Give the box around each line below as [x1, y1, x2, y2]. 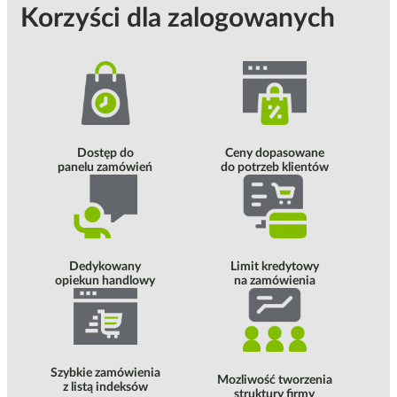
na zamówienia [233, 274, 315, 287]
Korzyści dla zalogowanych [20, 5, 335, 33]
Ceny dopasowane [224, 147, 324, 160]
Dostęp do [76, 146, 134, 160]
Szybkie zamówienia [50, 366, 160, 379]
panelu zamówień [58, 160, 152, 174]
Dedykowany [69, 260, 141, 273]
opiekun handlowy [55, 274, 155, 287]
